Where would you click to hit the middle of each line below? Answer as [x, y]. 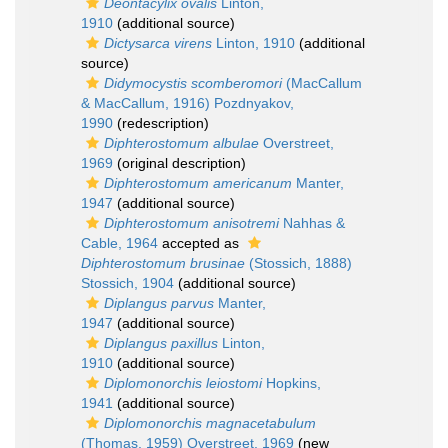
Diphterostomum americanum [198, 183]
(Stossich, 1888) [298, 263]
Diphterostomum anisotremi [191, 223]
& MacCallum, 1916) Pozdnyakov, [187, 103]
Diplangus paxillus [161, 343]
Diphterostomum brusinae [163, 263]
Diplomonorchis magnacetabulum [210, 423]
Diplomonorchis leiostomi [183, 383]
